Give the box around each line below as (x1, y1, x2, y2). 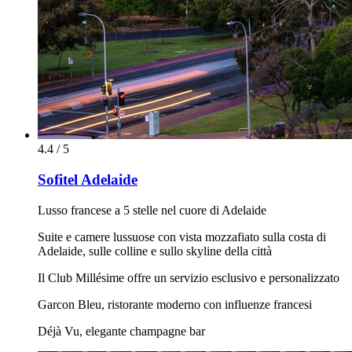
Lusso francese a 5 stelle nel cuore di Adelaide (38, 203, 266, 217)
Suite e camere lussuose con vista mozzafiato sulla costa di (38, 229, 326, 244)
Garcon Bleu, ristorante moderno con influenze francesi (38, 297, 312, 311)
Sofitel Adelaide (38, 170, 137, 188)
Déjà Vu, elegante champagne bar (38, 324, 205, 338)
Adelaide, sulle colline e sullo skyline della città (38, 244, 272, 258)
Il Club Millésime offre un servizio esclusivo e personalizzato (38, 270, 339, 284)
